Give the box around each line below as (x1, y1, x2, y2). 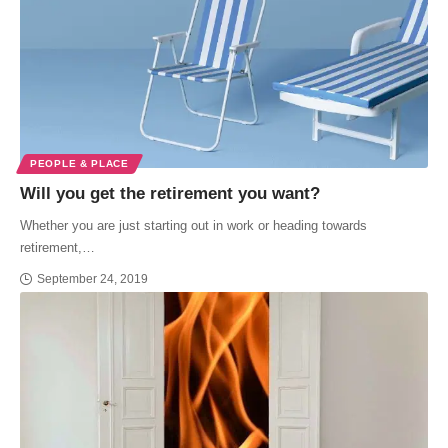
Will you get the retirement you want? (20, 184, 320, 204)
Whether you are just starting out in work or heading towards (20, 218, 367, 234)
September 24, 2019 (37, 272, 148, 287)
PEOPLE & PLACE (30, 158, 129, 170)
